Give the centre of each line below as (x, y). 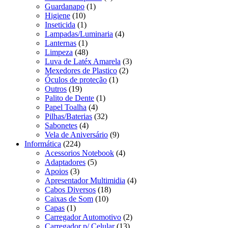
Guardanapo (65, 6)
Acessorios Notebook (79, 153)
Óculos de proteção (76, 79)
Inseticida (60, 24)
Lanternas (61, 43)
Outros (56, 89)
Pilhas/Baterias (68, 116)
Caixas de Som (69, 198)
